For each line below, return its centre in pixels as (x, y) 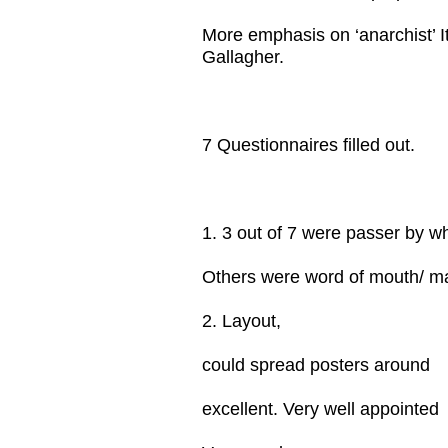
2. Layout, (241, 321)
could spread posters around (316, 365)
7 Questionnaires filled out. (308, 145)
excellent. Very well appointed (320, 409)
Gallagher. (243, 57)
